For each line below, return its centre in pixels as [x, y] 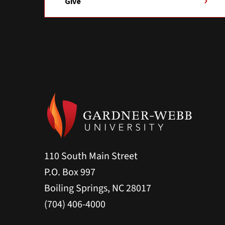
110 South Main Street [91, 156]
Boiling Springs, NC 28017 [98, 189]
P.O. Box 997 [70, 173]
